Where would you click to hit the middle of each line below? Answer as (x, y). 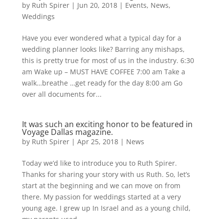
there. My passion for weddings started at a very (101, 197)
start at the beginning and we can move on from (101, 186)
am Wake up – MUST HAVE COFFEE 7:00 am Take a (103, 72)
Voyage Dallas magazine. (67, 132)
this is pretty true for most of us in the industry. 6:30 (108, 60)
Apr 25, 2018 (98, 142)
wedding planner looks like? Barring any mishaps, (103, 49)
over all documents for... (62, 94)
